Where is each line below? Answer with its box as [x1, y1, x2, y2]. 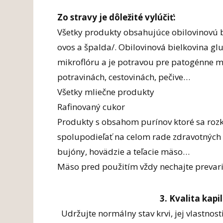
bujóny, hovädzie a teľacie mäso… [57, 145, 190, 157]
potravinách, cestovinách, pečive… [57, 71, 191, 83]
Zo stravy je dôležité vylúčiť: [57, 11, 176, 23]
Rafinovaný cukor [57, 101, 125, 112]
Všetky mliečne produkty [57, 86, 155, 98]
